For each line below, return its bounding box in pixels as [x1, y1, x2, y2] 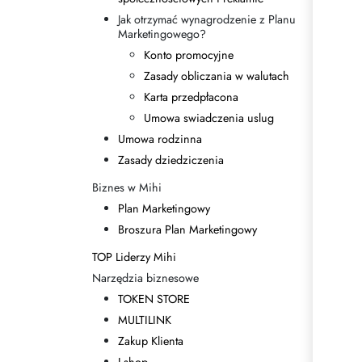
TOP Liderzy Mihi [92, 249, 176, 265]
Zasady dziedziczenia [118, 152, 224, 168]
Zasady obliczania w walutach [144, 68, 289, 84]
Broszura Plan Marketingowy [118, 221, 257, 238]
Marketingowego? [118, 26, 206, 42]
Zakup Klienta [118, 333, 183, 349]
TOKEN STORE [118, 291, 190, 307]
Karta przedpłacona [144, 89, 238, 105]
